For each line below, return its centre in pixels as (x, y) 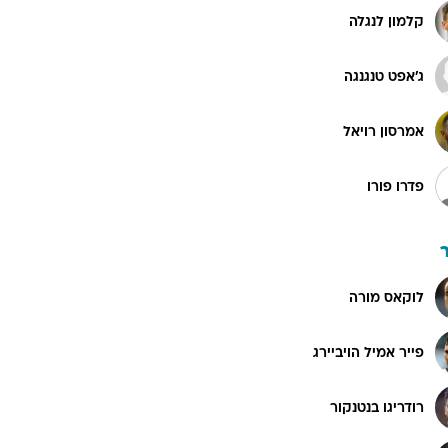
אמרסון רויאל (383, 132)
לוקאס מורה (386, 298)
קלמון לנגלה (386, 22)
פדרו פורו (395, 187)
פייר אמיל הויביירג (368, 353)
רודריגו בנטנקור (377, 408)
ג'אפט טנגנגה (384, 77)
